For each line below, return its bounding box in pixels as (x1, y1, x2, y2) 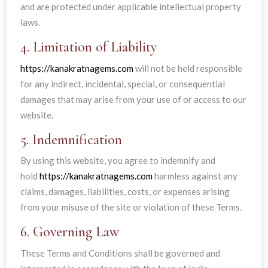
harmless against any (152, 170, 237, 181)
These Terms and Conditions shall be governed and (20, 247, 220, 258)
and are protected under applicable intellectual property (20, 1, 241, 12)
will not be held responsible (133, 62, 242, 74)
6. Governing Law (20, 223, 119, 240)
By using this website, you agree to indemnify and (20, 155, 215, 166)
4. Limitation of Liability (20, 38, 157, 56)
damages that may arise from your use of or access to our (20, 93, 246, 105)
